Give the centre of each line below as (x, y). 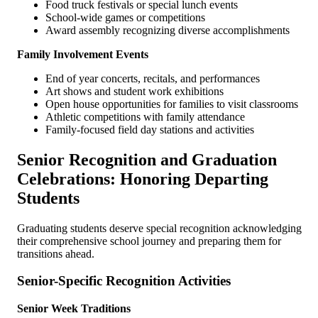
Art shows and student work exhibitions (135, 91)
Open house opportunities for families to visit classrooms (172, 104)
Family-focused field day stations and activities (150, 129)
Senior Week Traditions (74, 309)
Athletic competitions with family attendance (145, 116)
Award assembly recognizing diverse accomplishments (168, 30)
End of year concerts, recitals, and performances (153, 78)
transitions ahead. (56, 253)
